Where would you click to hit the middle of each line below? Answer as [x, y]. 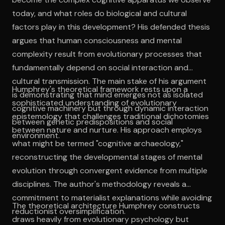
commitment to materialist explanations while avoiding [112, 197]
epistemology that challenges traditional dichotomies [110, 116]
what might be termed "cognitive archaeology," [98, 143]
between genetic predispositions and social [92, 122]
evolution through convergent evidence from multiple [110, 170]
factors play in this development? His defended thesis [111, 27]
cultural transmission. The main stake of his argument [109, 81]
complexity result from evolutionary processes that [107, 54]
